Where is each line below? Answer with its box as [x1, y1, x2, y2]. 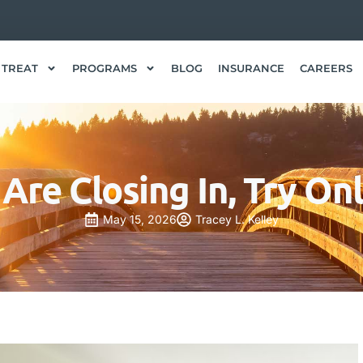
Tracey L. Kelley [195, 212, 279, 227]
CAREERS [300, 62, 353, 75]
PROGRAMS [72, 62, 138, 75]
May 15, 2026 [103, 212, 177, 227]
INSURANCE [218, 62, 285, 75]
